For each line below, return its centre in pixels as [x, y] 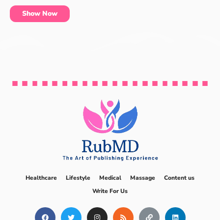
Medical [110, 178]
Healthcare [41, 178]
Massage [143, 178]
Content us [179, 178]
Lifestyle [78, 178]
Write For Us [110, 191]
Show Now [40, 13]
